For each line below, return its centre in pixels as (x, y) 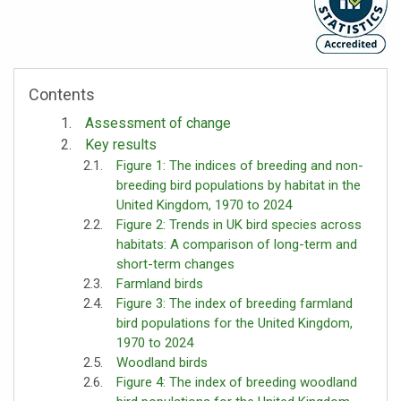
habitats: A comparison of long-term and (237, 244)
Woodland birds (162, 362)
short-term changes (175, 264)
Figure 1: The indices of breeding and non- (240, 165)
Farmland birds (160, 283)
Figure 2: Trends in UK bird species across (239, 224)
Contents (62, 94)
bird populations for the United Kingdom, (235, 323)
